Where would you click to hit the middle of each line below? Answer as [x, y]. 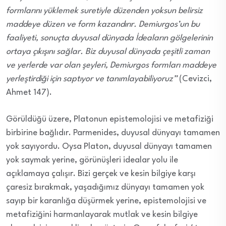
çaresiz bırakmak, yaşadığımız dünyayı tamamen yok [105, 187]
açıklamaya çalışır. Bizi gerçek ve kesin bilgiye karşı [101, 174]
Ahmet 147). [29, 92]
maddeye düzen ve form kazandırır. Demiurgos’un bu [103, 24]
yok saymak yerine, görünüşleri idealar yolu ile [92, 160]
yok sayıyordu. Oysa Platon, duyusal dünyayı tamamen [109, 146]
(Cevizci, [195, 79]
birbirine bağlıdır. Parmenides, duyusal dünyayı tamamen [113, 133]
